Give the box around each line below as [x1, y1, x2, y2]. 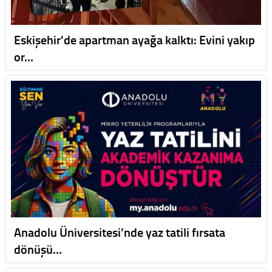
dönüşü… [14, 240, 62, 257]
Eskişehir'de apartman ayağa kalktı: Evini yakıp [14, 31, 255, 49]
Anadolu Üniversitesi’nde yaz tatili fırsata [14, 223, 225, 240]
